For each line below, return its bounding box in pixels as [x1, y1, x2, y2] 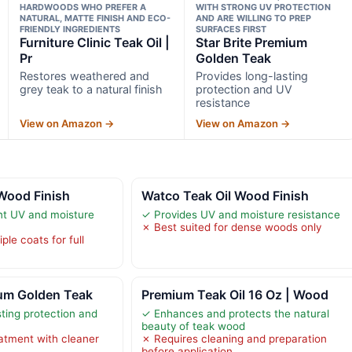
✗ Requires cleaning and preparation [141, 332, 327, 345]
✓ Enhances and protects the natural [141, 306, 329, 320]
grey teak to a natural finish [19, 82, 163, 96]
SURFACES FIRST [196, 23, 267, 35]
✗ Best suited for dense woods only [141, 220, 321, 233]
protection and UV [196, 82, 293, 96]
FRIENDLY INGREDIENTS [19, 23, 120, 35]
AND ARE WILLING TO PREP [196, 12, 312, 24]
